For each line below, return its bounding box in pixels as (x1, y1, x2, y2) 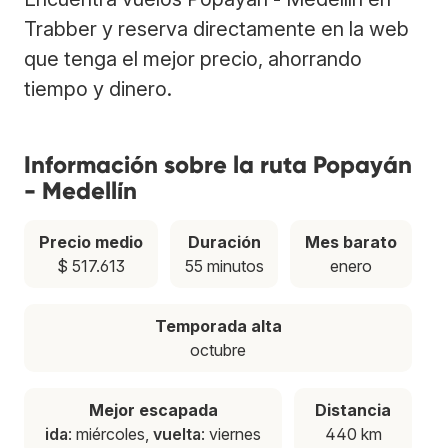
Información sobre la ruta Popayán (24, 149, 412, 179)
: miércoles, (68, 423, 153, 444)
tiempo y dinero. (24, 76, 172, 101)
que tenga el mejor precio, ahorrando (24, 46, 362, 71)
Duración (187, 231, 261, 252)
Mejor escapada (88, 399, 218, 420)
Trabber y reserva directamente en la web (24, 16, 409, 41)
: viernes (201, 423, 261, 444)
